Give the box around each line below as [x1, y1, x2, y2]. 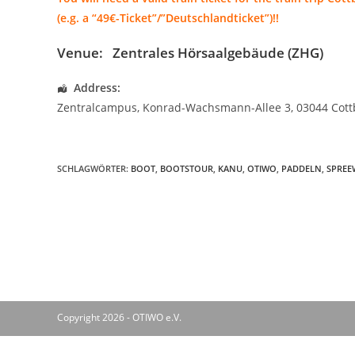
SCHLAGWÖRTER [57, 162, 126, 174]
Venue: [57, 44, 103, 62]
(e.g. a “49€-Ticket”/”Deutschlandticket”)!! [57, 10, 279, 25]
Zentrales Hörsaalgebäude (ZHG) [113, 44, 323, 62]
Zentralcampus [57, 100, 137, 115]
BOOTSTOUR [160, 162, 213, 174]
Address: [74, 80, 120, 95]
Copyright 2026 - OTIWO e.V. [57, 311, 181, 324]
